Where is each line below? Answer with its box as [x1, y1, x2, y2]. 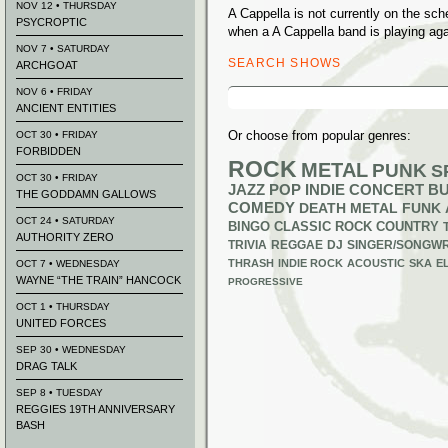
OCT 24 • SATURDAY [16, 215, 115, 226]
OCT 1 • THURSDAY [16, 301, 110, 312]
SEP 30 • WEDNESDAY [16, 344, 126, 355]
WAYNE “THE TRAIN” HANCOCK [16, 274, 181, 286]
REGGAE [271, 238, 323, 252]
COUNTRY [376, 220, 439, 234]
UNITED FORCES [16, 317, 106, 329]
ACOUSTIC [347, 257, 405, 269]
